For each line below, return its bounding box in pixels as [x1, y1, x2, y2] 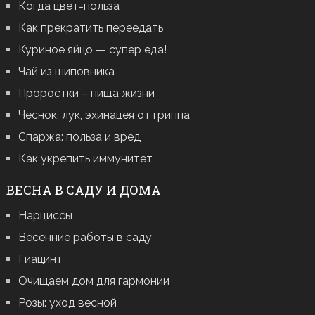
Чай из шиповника [18, 65, 115, 79]
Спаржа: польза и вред [18, 130, 141, 144]
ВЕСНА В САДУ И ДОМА [6, 181, 161, 199]
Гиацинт [18, 252, 63, 266]
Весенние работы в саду [18, 231, 152, 245]
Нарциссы [18, 209, 72, 223]
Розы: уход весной [18, 296, 117, 310]
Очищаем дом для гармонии [18, 274, 169, 288]
